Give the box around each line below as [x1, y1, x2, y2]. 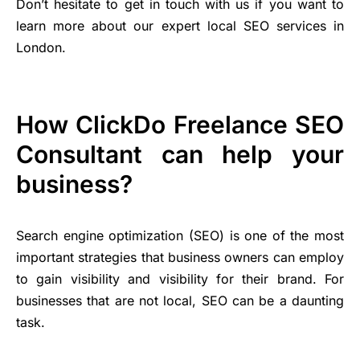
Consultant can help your [16, 140, 344, 170]
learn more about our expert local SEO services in [16, 18, 344, 35]
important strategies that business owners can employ [16, 249, 344, 266]
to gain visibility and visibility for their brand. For [16, 271, 344, 288]
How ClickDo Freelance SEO [16, 110, 344, 140]
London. [16, 39, 66, 56]
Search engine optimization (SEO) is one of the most [16, 227, 344, 244]
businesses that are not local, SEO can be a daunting [16, 292, 344, 309]
